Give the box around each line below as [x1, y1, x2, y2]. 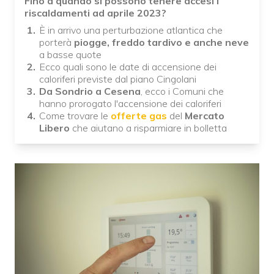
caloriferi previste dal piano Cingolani [39, 73, 196, 85]
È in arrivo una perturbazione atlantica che [39, 24, 223, 36]
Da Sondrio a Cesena [39, 85, 141, 97]
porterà [39, 36, 74, 48]
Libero [39, 122, 70, 134]
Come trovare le [39, 109, 111, 122]
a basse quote [39, 48, 102, 61]
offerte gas [111, 109, 167, 122]
